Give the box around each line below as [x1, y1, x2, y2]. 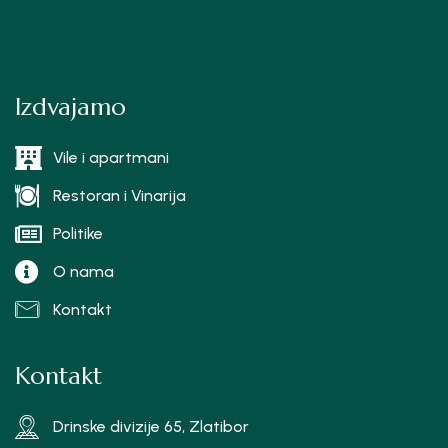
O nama [53, 262, 114, 282]
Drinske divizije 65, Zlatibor [53, 417, 249, 437]
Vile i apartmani [53, 148, 169, 168]
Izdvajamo [15, 92, 126, 123]
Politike [53, 224, 103, 244]
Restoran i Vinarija [53, 186, 186, 206]
